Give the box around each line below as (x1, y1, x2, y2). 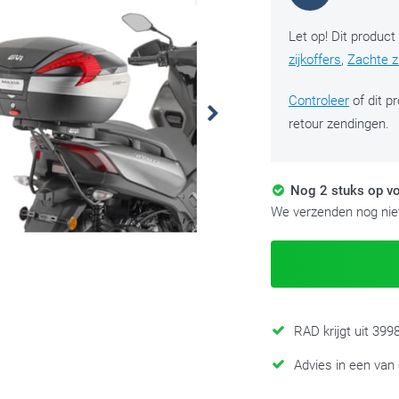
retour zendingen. (289, 116, 389, 132)
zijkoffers (289, 52, 341, 68)
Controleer (289, 93, 349, 109)
